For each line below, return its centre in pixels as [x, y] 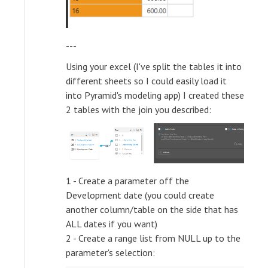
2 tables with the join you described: [138, 109]
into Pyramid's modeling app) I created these [155, 95]
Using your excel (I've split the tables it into [154, 66]
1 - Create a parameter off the [127, 180]
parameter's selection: [110, 252]
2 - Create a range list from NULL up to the [153, 238]
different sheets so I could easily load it [146, 80]
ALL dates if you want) [112, 223]
